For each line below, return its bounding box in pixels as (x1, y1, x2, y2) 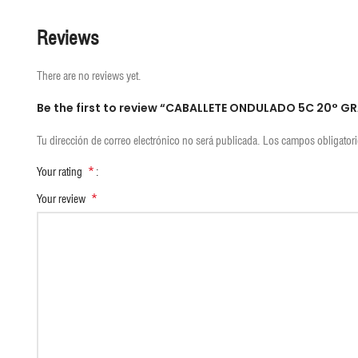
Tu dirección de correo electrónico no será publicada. (37, 133, 261, 147)
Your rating (37, 165, 88, 178)
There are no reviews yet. (37, 69, 141, 82)
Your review (37, 192, 91, 205)
